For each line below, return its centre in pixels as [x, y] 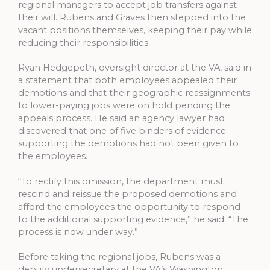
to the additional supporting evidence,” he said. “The [133, 219]
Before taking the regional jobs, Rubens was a [119, 257]
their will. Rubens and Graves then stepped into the [132, 17]
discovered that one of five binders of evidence [122, 131]
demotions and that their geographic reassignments [134, 93]
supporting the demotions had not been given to [128, 144]
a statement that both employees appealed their [127, 80]
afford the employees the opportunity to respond [129, 206]
